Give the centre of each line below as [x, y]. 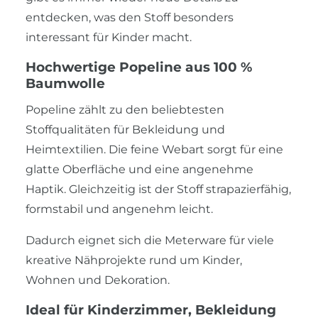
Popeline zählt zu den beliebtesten [125, 109]
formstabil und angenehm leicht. [119, 209]
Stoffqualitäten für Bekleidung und [125, 129]
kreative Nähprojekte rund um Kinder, [134, 260]
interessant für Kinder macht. [109, 37]
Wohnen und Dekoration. [98, 280]
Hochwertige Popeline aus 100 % [139, 67]
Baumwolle [65, 83]
